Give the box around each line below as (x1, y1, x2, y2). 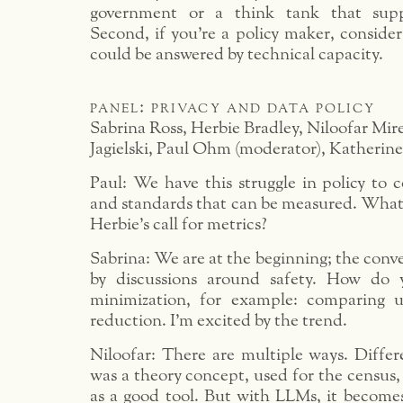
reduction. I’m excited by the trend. (90, 312, 347, 329)
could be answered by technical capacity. (90, 46, 383, 63)
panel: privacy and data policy (90, 98, 376, 117)
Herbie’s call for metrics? (90, 216, 267, 233)
